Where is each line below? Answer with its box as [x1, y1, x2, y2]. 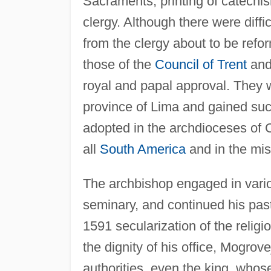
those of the [82, 56, 155, 72]
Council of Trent [154, 56, 247, 72]
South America [99, 141, 186, 157]
